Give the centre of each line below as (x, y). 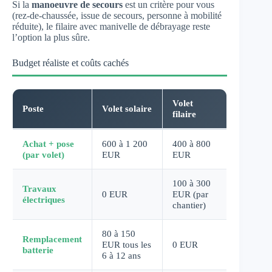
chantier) (189, 205)
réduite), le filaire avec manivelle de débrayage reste (111, 26)
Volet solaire (127, 108)
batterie (38, 250)
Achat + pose (48, 143)
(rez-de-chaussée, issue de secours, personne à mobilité (117, 15)
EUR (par (190, 194)
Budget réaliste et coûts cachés (70, 63)
